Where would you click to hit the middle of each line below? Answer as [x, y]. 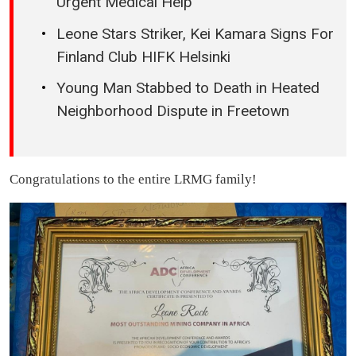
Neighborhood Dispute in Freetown [173, 111]
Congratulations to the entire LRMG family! [133, 179]
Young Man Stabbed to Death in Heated [188, 88]
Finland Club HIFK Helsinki [143, 56]
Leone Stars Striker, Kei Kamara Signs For [195, 33]
